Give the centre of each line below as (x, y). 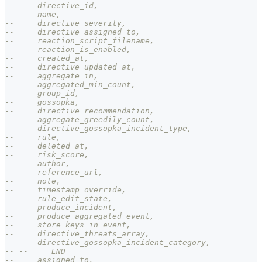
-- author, (37, 163)
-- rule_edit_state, (58, 198)
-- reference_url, (54, 172)
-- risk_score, (47, 154)
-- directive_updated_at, (70, 67)
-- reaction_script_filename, (80, 40)
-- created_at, (47, 58)
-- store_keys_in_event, (68, 225)
